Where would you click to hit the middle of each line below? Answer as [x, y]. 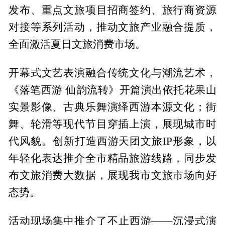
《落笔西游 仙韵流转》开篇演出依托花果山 [113, 90]
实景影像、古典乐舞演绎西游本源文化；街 [113, 107]
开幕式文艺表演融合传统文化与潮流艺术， [113, 73]
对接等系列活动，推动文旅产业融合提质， [113, 27]
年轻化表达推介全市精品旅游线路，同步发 [113, 158]
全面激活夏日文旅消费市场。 [77, 44]
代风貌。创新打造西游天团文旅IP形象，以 [113, 141]
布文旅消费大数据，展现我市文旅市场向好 [113, 175]
